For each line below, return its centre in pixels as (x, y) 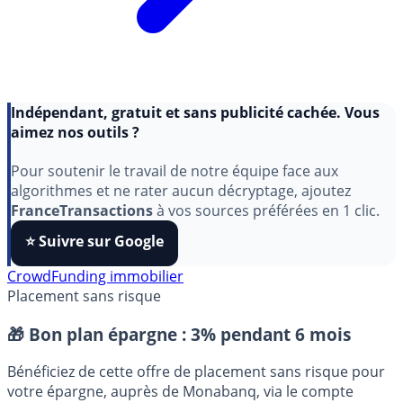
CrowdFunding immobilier (95, 276)
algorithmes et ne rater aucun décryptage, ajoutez (181, 190)
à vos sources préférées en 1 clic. (266, 210)
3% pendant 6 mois (271, 334)
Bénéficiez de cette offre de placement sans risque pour (196, 372)
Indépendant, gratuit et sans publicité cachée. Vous (195, 112)
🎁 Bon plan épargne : (99, 334)
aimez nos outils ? (75, 132)
